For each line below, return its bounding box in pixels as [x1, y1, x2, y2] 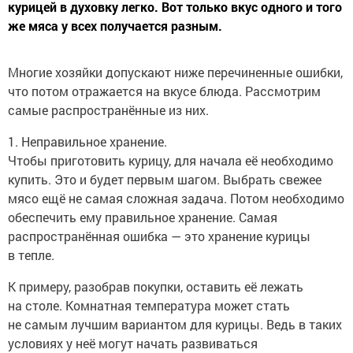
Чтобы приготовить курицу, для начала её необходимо [8, 151, 333, 169]
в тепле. [8, 246, 54, 263]
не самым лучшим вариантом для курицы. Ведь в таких [8, 315, 342, 333]
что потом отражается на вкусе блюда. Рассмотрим [8, 82, 321, 99]
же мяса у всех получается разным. [8, 17, 222, 34]
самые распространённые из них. [8, 101, 209, 118]
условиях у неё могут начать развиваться [8, 334, 258, 351]
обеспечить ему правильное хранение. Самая [8, 208, 277, 225]
